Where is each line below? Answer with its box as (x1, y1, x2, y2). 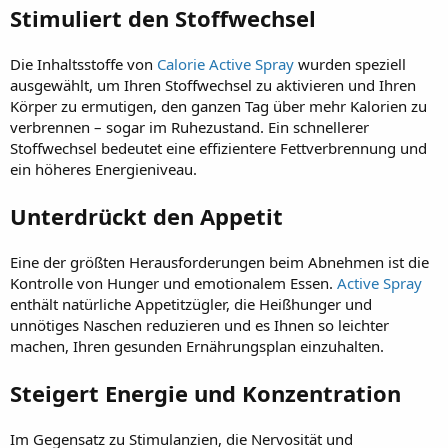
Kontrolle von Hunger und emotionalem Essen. (10, 272, 337, 293)
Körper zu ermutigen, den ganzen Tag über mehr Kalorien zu (10, 95, 427, 116)
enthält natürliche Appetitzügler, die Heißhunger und (10, 293, 372, 314)
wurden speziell (294, 53, 406, 74)
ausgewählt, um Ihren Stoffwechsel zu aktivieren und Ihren (10, 74, 416, 95)
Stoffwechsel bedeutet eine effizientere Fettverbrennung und (10, 137, 427, 158)
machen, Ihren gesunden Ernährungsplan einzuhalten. (10, 335, 384, 356)
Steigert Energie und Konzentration (10, 377, 401, 408)
